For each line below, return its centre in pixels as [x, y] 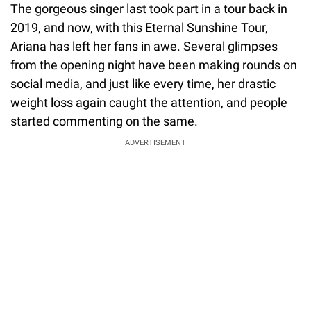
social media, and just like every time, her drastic [143, 83]
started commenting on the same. [104, 121]
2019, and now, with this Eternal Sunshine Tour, [139, 27]
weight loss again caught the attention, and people [149, 102]
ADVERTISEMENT [155, 142]
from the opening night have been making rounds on [154, 65]
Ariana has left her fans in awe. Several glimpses [144, 46]
